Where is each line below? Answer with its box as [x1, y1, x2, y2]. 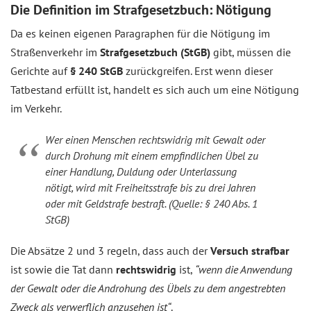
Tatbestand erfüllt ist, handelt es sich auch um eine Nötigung [10, 83, 299, 97]
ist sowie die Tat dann [10, 262, 116, 277]
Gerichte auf [10, 64, 70, 78]
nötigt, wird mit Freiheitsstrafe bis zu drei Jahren [45, 180, 255, 195]
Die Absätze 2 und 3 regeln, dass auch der [10, 244, 210, 258]
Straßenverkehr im [10, 45, 100, 60]
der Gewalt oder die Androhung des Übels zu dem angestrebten [10, 281, 285, 296]
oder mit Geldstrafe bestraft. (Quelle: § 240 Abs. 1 [45, 196, 258, 211]
